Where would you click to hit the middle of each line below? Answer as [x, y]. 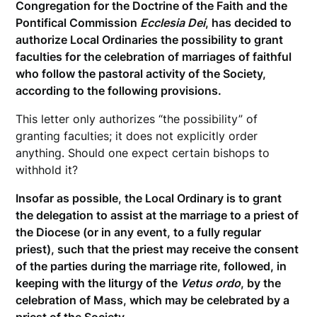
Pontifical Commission [78, 23]
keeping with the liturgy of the [98, 283]
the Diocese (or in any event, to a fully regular [139, 232]
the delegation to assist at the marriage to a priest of [157, 215]
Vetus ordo [211, 283]
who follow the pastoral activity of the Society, [141, 74]
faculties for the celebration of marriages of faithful [154, 57]
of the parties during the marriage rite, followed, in [151, 266]
